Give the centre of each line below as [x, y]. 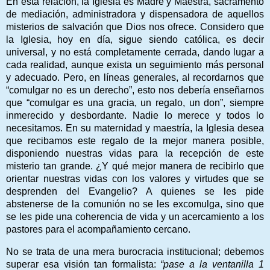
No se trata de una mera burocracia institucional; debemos [135, 251]
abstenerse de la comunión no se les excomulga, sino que [135, 204]
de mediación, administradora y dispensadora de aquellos [135, 14]
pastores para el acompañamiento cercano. [98, 229]
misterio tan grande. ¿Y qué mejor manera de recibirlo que [135, 166]
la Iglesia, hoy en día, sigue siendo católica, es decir [135, 39]
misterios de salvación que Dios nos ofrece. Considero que [135, 27]
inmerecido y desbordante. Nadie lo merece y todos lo [135, 115]
